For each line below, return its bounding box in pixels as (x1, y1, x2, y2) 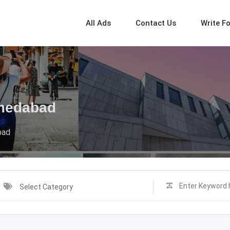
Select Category (20, 183, 73, 191)
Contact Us (135, 18, 176, 28)
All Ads (85, 18, 111, 28)
